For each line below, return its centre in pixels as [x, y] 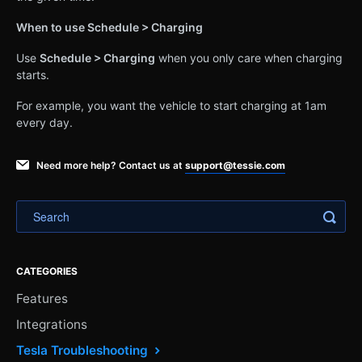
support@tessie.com [235, 165]
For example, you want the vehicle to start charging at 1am [171, 105]
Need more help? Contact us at [111, 165]
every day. [44, 122]
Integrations [52, 324]
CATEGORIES [47, 271]
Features [42, 298]
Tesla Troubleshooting [84, 350]
